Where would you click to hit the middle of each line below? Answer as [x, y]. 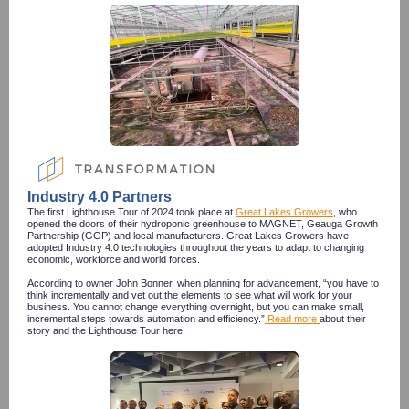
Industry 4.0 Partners [100, 197]
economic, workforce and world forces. [114, 259]
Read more [292, 319]
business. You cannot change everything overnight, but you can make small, [196, 307]
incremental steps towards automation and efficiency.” [146, 319]
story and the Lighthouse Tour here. [108, 330]
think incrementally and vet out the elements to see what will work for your [190, 295]
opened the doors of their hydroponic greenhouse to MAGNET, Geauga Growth [203, 224]
